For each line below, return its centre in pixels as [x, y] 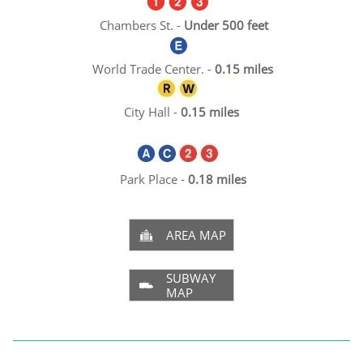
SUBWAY [192, 278]
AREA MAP [196, 235]
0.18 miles [217, 179]
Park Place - [154, 179]
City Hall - [152, 112]
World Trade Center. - [154, 69]
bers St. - [158, 25]
